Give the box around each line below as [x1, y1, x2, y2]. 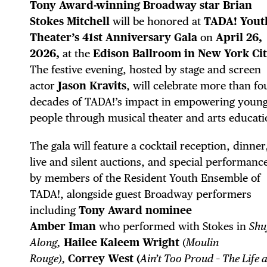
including [30, 203, 79, 216]
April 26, [213, 30, 262, 44]
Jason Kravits [55, 79, 126, 92]
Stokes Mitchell [30, 14, 110, 27]
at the [63, 46, 90, 60]
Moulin [186, 235, 219, 249]
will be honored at [110, 14, 201, 27]
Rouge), [30, 252, 68, 265]
